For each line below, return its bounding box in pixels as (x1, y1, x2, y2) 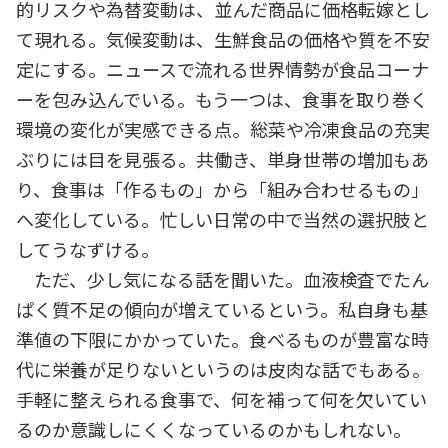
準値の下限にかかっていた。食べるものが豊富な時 (16, 325, 429, 352)
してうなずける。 (16, 235, 159, 262)
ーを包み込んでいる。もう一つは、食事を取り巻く (16, 85, 428, 112)
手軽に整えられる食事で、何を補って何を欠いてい (16, 385, 427, 412)
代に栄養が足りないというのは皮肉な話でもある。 (16, 355, 430, 382)
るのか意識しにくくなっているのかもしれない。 (16, 415, 411, 442)
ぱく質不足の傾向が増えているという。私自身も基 (16, 295, 428, 322)
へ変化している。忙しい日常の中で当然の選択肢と (16, 205, 429, 232)
